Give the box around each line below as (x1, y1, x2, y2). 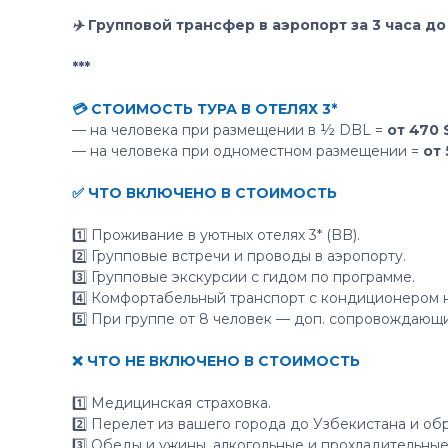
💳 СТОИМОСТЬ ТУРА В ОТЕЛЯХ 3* (72, 100, 337, 118)
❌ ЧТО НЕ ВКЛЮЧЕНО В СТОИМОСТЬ (72, 352, 360, 370)
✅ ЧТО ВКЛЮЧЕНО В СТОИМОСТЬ (72, 184, 337, 202)
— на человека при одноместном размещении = (72, 142, 423, 160)
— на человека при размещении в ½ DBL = (72, 121, 387, 139)
